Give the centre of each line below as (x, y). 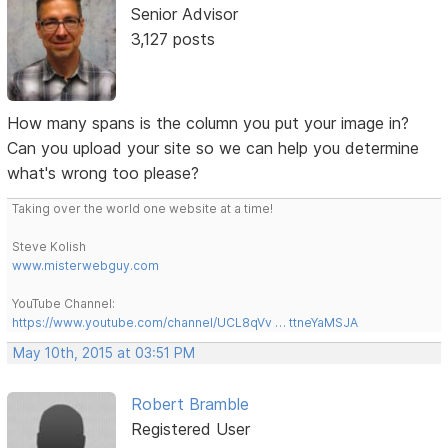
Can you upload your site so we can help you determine (213, 147)
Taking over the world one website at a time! (143, 208)
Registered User (190, 428)
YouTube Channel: (64, 303)
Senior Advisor (184, 13)
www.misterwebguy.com (86, 265)
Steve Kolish (49, 246)
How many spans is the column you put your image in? (208, 122)
